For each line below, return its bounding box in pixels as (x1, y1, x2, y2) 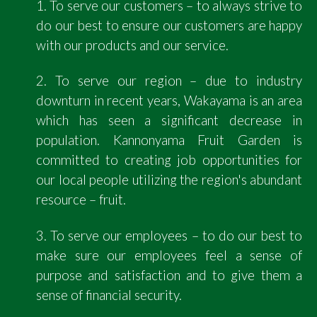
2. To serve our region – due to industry (36, 73, 302, 89)
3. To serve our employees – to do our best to (36, 227, 302, 243)
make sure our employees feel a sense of (36, 247, 302, 263)
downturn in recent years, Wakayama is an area (36, 93, 302, 109)
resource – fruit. (36, 192, 126, 208)
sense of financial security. (36, 287, 182, 303)
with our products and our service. (36, 37, 229, 53)
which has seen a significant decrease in (36, 113, 302, 129)
